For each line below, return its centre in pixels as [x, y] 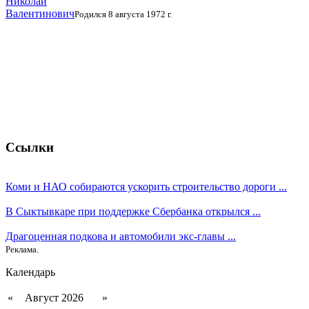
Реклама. [22, 249]
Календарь [30, 272]
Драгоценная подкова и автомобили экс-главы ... [121, 236]
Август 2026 [54, 297]
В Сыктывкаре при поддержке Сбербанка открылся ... [133, 211]
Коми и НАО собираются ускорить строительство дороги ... [146, 186]
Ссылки [30, 147]
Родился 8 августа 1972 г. [123, 14]
